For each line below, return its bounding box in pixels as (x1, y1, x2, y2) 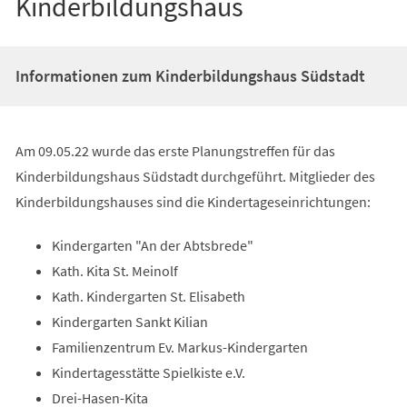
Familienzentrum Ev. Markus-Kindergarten (51, 337, 308, 356)
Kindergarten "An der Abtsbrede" (51, 235, 253, 254)
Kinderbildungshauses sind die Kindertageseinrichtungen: (15, 192, 371, 211)
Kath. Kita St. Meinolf (51, 261, 178, 280)
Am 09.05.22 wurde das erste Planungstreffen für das (15, 141, 335, 160)
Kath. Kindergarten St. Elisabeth (51, 286, 245, 305)
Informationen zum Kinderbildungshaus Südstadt (15, 65, 365, 86)
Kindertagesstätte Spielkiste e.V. (51, 362, 245, 382)
